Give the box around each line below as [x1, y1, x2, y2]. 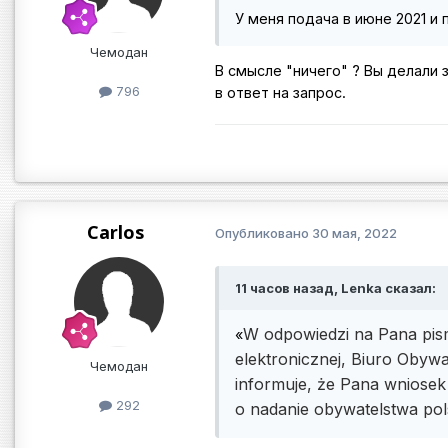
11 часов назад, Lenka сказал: [235, 279, 436, 296]
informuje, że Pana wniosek [235, 373, 446, 394]
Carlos [86, 219, 144, 244]
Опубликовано [215, 225, 312, 242]
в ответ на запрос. [215, 84, 346, 102]
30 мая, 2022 [312, 225, 397, 242]
